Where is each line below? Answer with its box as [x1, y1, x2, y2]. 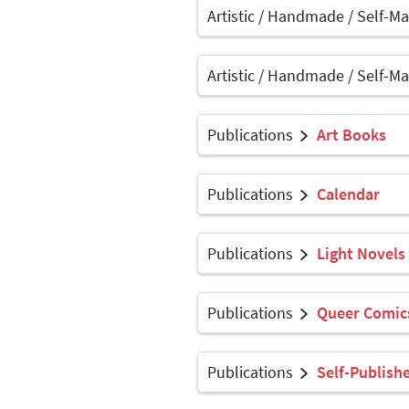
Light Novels [317, 242, 405, 264]
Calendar [317, 183, 380, 204]
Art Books [317, 123, 386, 145]
